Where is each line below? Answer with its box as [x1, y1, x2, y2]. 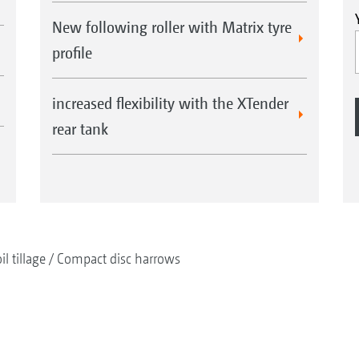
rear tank [51, 119, 108, 138]
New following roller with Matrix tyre [51, 18, 292, 36]
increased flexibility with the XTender [51, 94, 288, 112]
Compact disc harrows [56, 250, 180, 267]
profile [51, 43, 92, 62]
